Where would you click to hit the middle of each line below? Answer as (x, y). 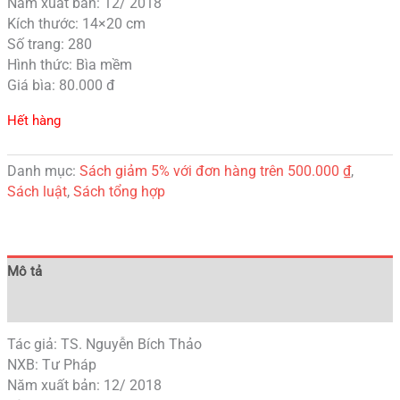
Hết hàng (33, 120)
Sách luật (37, 192)
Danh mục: (43, 172)
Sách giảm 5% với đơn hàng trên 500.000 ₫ (215, 172)
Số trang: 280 (49, 45)
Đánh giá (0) (42, 305)
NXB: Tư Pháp (51, 366)
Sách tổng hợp (119, 192)
